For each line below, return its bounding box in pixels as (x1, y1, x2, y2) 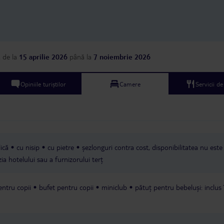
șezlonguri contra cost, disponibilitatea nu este (82, 142, 222, 152)
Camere (119, 79, 141, 88)
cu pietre (47, 142, 74, 152)
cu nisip (16, 142, 39, 152)
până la (67, 52, 93, 61)
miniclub (101, 182, 127, 192)
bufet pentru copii (39, 182, 93, 192)
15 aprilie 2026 (19, 52, 67, 61)
